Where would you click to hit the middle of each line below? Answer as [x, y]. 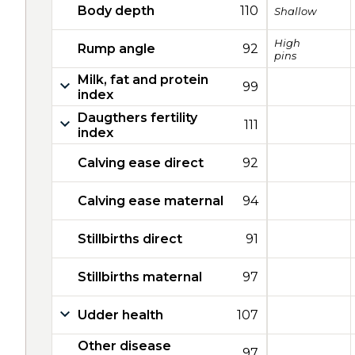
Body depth [116, 11]
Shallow [295, 11]
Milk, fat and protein [143, 79]
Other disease [124, 345]
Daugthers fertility [137, 117]
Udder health [120, 315]
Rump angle [116, 49]
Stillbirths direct [130, 239]
